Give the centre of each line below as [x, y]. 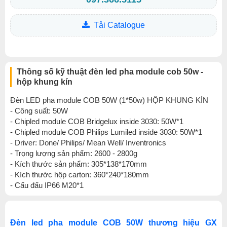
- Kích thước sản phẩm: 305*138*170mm [79, 164]
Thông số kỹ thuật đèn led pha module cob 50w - [110, 72]
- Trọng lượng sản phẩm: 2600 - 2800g [74, 153]
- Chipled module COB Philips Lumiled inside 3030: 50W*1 [106, 132]
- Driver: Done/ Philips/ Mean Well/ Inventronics [88, 143]
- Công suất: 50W [39, 111]
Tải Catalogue [119, 25]
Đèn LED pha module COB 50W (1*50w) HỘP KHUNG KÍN [109, 100]
